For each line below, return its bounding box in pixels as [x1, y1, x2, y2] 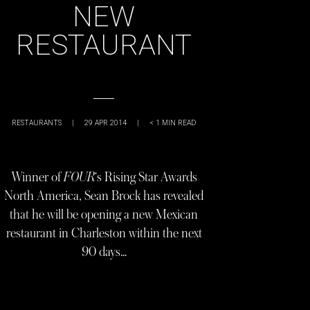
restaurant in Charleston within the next [6, 226, 202, 240]
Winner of [10, 170, 64, 184]
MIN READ [162, 118, 196, 127]
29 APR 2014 [84, 118, 127, 127]
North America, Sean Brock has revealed [4, 188, 203, 203]
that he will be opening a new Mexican [10, 207, 198, 221]
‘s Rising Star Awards [94, 170, 197, 184]
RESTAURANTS [12, 118, 62, 127]
